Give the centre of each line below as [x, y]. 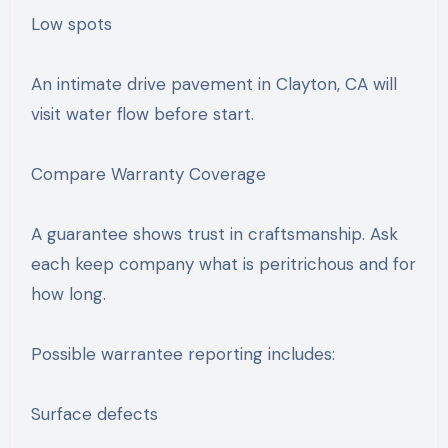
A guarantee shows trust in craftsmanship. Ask [214, 233]
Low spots [71, 23]
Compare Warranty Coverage [148, 173]
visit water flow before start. [142, 113]
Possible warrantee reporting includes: [182, 353]
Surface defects [94, 413]
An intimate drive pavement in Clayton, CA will [213, 83]
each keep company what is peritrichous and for [223, 263]
